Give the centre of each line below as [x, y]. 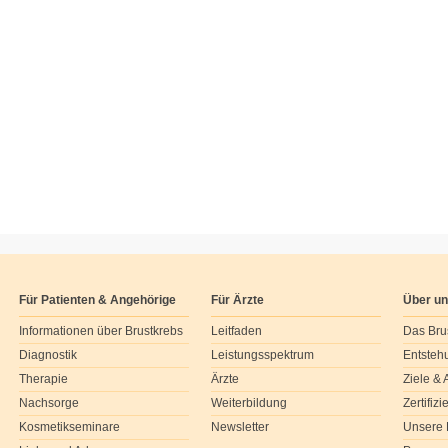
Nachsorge [49, 403]
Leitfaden [236, 331]
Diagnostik [48, 355]
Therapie [43, 379]
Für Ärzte [237, 300]
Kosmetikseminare [69, 427]
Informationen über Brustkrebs [101, 331]
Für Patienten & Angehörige [97, 300]
